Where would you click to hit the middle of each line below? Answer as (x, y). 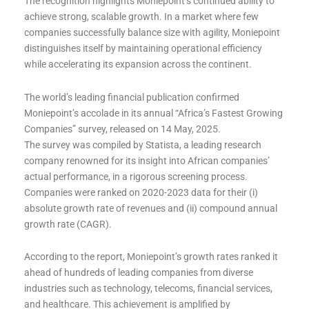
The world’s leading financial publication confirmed (132, 97)
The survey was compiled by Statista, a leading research (143, 144)
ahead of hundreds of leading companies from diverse (139, 273)
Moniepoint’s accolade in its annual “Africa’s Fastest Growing (153, 113)
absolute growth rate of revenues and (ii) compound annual (151, 208)
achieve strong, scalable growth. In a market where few (141, 17)
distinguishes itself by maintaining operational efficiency (143, 49)
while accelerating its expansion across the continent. (138, 64)
